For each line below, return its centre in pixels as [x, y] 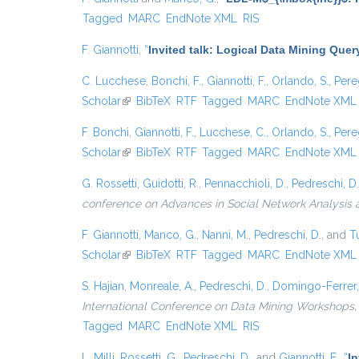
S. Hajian [103, 286]
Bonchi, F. [176, 81]
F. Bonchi [105, 132]
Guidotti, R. [171, 184]
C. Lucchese [114, 81]
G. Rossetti [109, 184]
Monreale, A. [162, 286]
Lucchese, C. [233, 132]
